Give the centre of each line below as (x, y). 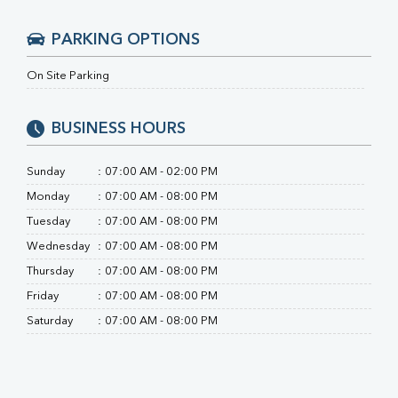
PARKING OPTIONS (126, 40)
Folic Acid (136, 21)
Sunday (46, 172)
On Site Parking (68, 76)
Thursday (50, 271)
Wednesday (58, 247)
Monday (48, 197)
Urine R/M (137, 60)
